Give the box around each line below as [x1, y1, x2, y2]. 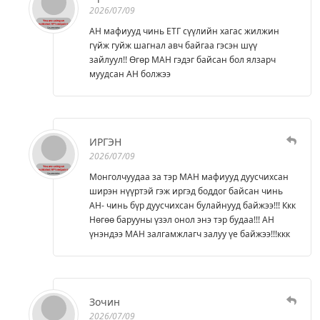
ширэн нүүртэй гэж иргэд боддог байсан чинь [89, 184, 283, 197]
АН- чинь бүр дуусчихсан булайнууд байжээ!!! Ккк [89, 199, 296, 211]
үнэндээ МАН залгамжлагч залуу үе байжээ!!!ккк [89, 227, 290, 240]
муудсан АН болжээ [89, 67, 171, 80]
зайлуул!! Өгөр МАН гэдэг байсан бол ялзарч [89, 53, 276, 66]
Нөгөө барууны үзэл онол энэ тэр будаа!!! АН [89, 213, 274, 226]
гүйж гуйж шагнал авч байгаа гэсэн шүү [89, 39, 257, 51]
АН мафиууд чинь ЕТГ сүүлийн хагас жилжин [89, 24, 279, 37]
